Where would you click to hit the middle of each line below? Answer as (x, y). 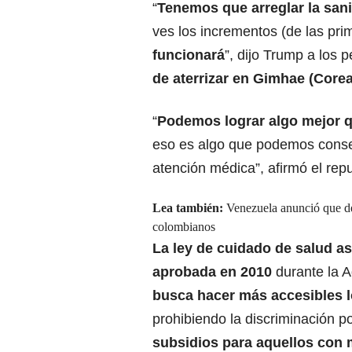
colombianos (184, 227)
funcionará (189, 55)
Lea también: (188, 208)
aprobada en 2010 (214, 272)
